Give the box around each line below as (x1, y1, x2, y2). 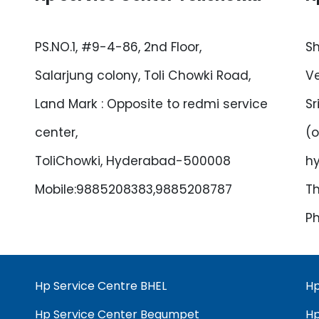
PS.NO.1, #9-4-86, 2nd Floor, (35, 38, 202, 56)
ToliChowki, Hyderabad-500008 (35, 152, 231, 169)
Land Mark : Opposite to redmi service (35, 95, 268, 113)
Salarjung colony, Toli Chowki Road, (35, 67, 251, 84)
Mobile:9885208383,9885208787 (35, 181, 232, 198)
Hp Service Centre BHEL (35, 278, 167, 294)
